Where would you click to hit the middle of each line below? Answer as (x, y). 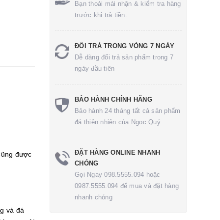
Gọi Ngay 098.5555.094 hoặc (118, 175)
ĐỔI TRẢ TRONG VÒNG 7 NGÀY (125, 46)
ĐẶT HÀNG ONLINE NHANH (118, 152)
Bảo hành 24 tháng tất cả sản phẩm (128, 111)
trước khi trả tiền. (101, 15)
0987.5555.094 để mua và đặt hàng (127, 186)
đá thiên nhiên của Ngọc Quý (118, 122)
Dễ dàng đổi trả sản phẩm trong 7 (124, 57)
